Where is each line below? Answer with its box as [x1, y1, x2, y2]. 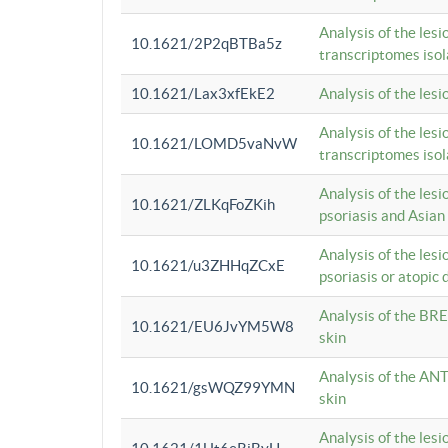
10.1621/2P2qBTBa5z [131, 35, 282, 53]
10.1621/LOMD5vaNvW [131, 135, 297, 153]
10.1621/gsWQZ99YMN [131, 379, 295, 397]
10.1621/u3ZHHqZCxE [131, 257, 285, 275]
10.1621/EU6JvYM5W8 [131, 318, 294, 336]
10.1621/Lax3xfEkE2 [131, 85, 275, 103]
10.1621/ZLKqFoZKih [131, 196, 275, 214]
